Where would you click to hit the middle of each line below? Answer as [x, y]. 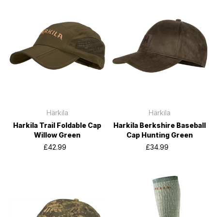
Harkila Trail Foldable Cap [57, 125]
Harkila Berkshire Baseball [160, 125]
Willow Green [57, 135]
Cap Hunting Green [160, 135]
